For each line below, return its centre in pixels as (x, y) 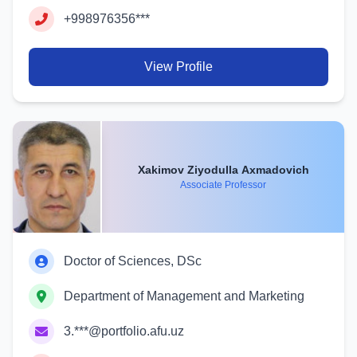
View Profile (178, 67)
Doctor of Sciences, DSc (133, 261)
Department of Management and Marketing (184, 296)
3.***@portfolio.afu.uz (124, 331)
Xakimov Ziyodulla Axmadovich (275, 169)
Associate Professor (223, 184)
